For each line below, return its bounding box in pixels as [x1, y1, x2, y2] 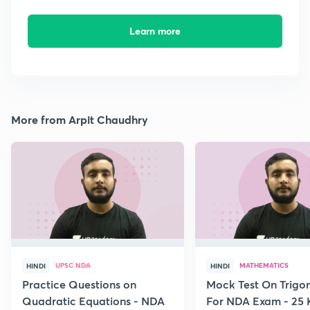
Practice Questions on [22, 277, 136, 292]
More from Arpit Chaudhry [11, 112, 148, 127]
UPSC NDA [55, 260, 91, 271]
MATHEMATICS [239, 260, 289, 271]
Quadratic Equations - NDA [22, 293, 165, 309]
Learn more [129, 24, 181, 38]
